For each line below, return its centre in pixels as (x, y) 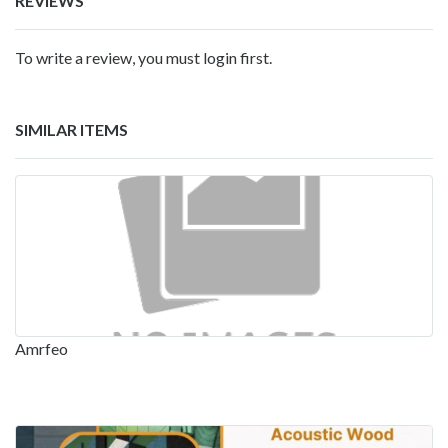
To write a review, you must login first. (143, 57)
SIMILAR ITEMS (71, 129)
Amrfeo (41, 348)
